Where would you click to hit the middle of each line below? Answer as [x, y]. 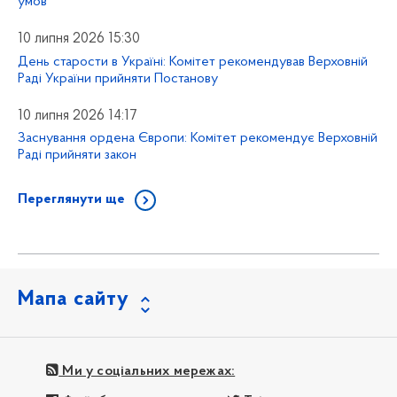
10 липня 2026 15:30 [79, 39]
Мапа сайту [74, 300]
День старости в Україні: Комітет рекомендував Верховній [193, 62]
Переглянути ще [71, 200]
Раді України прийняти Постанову [118, 78]
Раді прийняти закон [77, 156]
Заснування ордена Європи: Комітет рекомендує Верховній [198, 139]
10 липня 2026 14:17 [78, 116]
